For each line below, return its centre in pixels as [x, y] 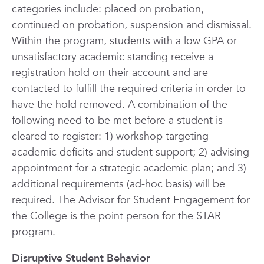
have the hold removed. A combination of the [120, 105]
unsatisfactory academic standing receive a [113, 57]
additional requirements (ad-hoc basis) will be [118, 184]
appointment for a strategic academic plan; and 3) [129, 168]
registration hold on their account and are [110, 73]
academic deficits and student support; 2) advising [131, 152]
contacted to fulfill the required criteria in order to [129, 89]
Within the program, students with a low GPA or [124, 41]
